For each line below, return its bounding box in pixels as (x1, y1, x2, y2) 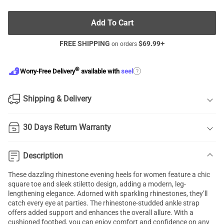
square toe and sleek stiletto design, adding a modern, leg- (8, 180, 186, 188)
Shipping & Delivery (23, 94, 91, 103)
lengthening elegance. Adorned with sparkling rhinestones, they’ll (8, 189, 207, 197)
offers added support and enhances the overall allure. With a (8, 208, 193, 216)
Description (23, 151, 63, 160)
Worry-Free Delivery (20, 67, 75, 75)
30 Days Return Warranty (23, 122, 111, 132)
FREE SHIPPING (59, 39, 110, 47)
